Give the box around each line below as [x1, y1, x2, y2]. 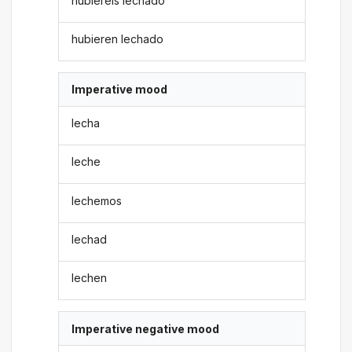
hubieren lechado [71, 32, 164, 46]
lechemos [71, 193, 123, 207]
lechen [71, 271, 108, 285]
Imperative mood [71, 82, 168, 97]
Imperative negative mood [71, 321, 220, 335]
